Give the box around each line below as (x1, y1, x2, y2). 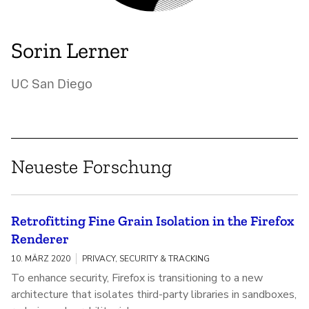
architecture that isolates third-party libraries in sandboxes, (11, 287, 297, 303)
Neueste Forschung (11, 155, 172, 179)
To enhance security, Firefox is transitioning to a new (11, 270, 263, 286)
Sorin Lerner (11, 37, 129, 64)
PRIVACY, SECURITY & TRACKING (82, 253, 210, 265)
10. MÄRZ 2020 (11, 253, 70, 265)
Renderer (11, 230, 69, 248)
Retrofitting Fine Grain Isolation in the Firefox (11, 212, 295, 230)
